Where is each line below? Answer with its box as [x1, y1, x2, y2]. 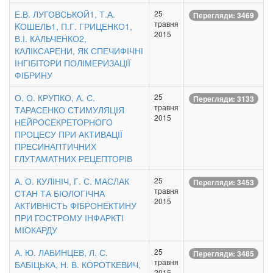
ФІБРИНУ [15, 69, 52, 81]
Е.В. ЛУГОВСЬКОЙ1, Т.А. [15, 8, 115, 20]
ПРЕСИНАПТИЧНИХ [15, 140, 96, 152]
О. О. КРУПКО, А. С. [15, 91, 95, 104]
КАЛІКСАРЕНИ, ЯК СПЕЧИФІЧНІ [15, 44, 143, 57]
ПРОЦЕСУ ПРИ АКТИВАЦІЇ [15, 128, 122, 140]
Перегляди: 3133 [193, 93, 254, 105]
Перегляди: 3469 [193, 10, 254, 21]
